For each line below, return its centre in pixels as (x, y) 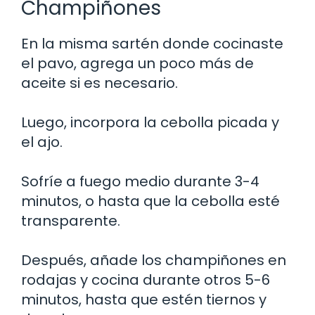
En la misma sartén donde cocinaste (152, 43)
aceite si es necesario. (99, 83)
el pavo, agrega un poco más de (137, 63)
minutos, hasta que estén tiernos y (144, 299)
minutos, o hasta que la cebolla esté (150, 201)
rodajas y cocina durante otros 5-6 (146, 279)
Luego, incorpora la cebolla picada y (150, 122)
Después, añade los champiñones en (154, 260)
